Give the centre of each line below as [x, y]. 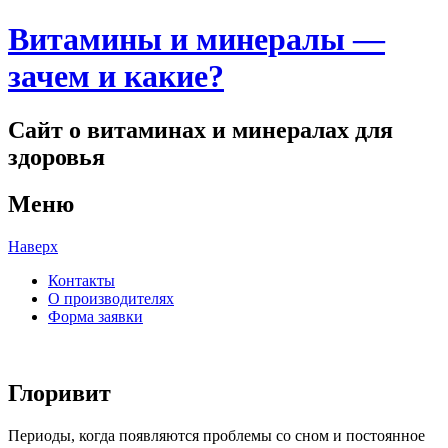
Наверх [33, 246]
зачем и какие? [116, 76]
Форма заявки [95, 316]
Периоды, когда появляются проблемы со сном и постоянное [216, 435]
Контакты [81, 280]
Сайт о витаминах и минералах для [200, 129]
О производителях [111, 298]
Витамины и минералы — [196, 39]
